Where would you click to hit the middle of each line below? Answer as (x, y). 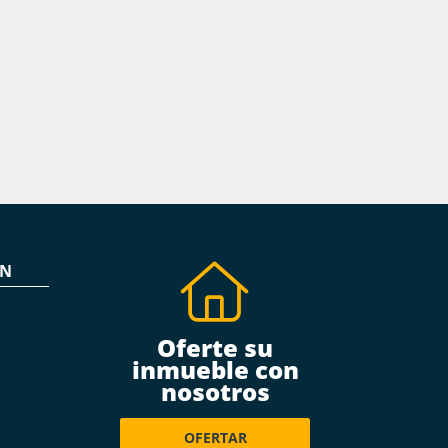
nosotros (215, 391)
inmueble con (215, 369)
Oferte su (215, 347)
